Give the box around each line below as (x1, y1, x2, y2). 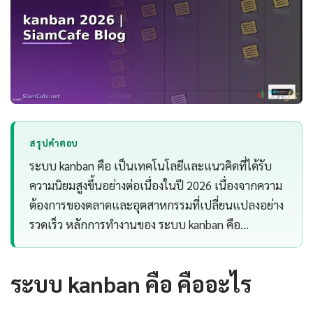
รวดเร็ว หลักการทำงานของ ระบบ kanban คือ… (29, 217, 249, 233)
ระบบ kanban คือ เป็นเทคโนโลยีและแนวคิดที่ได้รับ (29, 158, 272, 174)
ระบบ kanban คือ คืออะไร (10, 269, 252, 298)
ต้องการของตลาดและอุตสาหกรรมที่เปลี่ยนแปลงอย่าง (29, 197, 284, 213)
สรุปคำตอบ (29, 137, 78, 149)
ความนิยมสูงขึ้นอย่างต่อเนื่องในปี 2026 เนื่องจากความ (29, 177, 283, 194)
